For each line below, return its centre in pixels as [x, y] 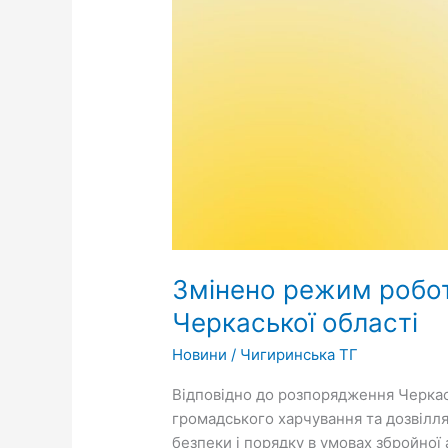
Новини [200, 354]
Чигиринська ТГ [299, 354]
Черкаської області [295, 322]
